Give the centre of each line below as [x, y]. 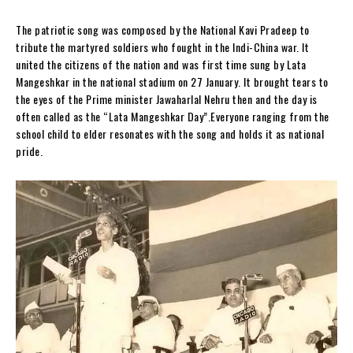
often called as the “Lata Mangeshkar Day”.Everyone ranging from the [173, 117]
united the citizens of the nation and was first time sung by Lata [161, 65]
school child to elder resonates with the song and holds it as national [170, 134]
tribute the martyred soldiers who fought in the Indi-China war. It [162, 47]
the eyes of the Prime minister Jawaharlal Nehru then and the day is [167, 99]
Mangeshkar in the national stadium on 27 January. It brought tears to [172, 82]
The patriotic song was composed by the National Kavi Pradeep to [163, 30]
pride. [29, 151]
